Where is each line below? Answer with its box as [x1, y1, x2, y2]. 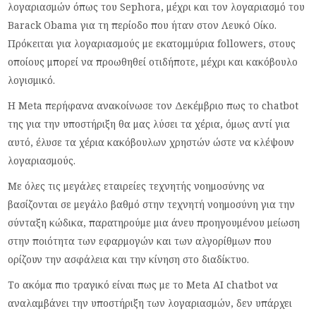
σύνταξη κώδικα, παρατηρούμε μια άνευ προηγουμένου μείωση [8, 215, 300, 229]
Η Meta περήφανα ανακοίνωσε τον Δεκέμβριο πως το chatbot [8, 98, 299, 112]
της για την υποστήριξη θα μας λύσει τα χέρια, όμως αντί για [8, 116, 291, 130]
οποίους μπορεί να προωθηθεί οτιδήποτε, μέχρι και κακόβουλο [8, 54, 298, 68]
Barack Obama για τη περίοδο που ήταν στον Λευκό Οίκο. [8, 18, 277, 32]
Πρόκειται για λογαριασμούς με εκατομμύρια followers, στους [8, 36, 296, 50]
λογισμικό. [8, 73, 56, 87]
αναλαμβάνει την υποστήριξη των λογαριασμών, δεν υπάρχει [8, 296, 293, 310]
